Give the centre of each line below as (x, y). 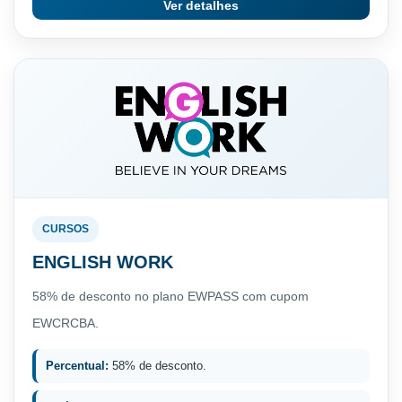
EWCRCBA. (66, 323)
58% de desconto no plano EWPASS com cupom (170, 296)
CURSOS (66, 228)
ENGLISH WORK (103, 262)
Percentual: (77, 365)
